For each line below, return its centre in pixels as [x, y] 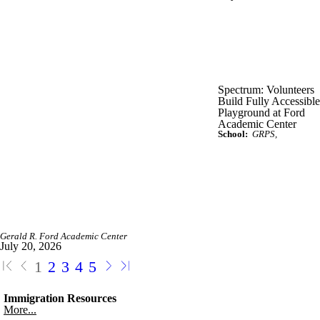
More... [20, 309]
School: [233, 134]
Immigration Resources [60, 298]
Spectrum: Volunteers [266, 89]
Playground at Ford [261, 112]
